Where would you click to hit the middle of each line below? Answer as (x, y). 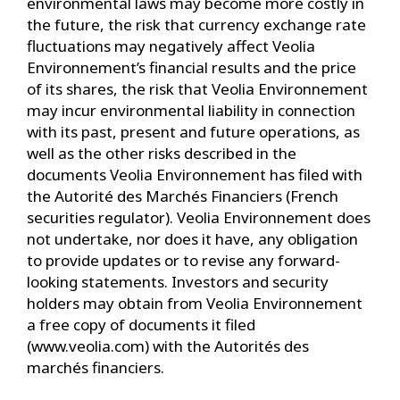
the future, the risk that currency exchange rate (196, 25)
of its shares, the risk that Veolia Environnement (197, 89)
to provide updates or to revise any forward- (183, 260)
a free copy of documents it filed (141, 325)
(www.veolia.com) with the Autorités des (168, 346)
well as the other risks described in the (162, 153)
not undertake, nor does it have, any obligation (192, 239)
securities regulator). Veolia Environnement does (199, 217)
